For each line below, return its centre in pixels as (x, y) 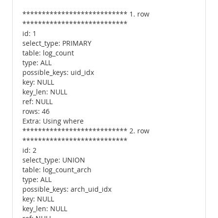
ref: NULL (37, 102)
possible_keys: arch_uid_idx (67, 189)
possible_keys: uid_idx (58, 73)
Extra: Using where (53, 121)
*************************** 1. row (86, 14)
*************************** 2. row (86, 131)
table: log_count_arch (57, 170)
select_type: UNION (54, 160)
